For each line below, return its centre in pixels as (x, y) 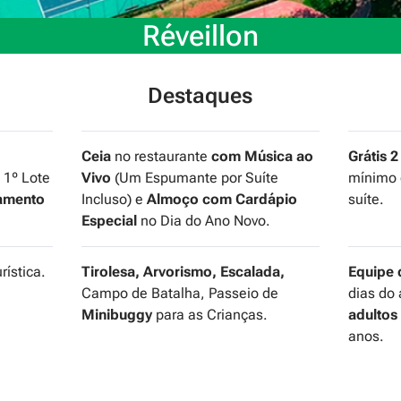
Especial (109, 221)
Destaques (200, 96)
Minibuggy (116, 315)
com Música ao (262, 157)
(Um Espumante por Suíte (194, 178)
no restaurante (161, 157)
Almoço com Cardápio (222, 200)
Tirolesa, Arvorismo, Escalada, (183, 272)
